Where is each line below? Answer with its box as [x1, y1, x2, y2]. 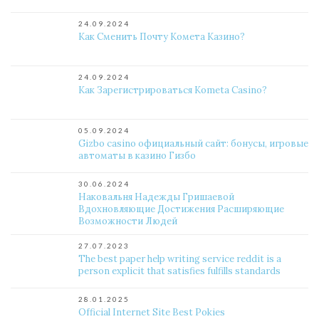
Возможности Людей [78, 215, 177, 227]
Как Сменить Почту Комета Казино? [78, 31, 245, 43]
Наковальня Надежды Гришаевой [78, 191, 234, 203]
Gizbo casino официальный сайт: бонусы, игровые [78, 137, 308, 150]
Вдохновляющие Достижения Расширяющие [78, 203, 284, 215]
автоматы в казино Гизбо [78, 150, 196, 162]
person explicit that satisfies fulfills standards [78, 265, 281, 277]
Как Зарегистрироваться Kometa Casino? [78, 84, 267, 96]
